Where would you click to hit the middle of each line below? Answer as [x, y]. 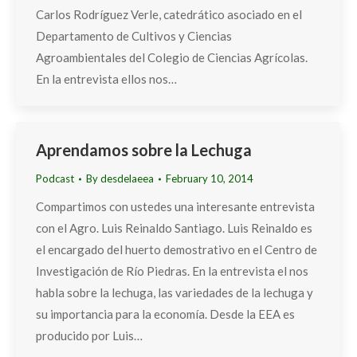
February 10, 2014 [210, 178]
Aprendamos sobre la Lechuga [144, 150]
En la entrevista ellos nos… [106, 79]
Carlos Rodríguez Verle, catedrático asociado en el [169, 14]
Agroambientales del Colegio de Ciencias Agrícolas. [173, 57]
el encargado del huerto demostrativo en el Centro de [177, 249]
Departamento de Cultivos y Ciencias [134, 36]
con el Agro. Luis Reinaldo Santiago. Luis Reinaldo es [174, 228]
